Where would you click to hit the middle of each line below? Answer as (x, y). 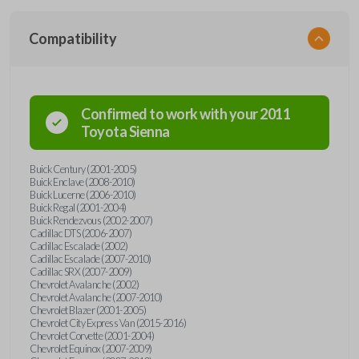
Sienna (149, 131)
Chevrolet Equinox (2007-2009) (91, 348)
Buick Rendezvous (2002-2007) (91, 220)
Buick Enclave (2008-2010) (83, 182)
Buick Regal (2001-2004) (78, 207)
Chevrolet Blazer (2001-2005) (88, 310)
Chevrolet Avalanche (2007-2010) (96, 297)
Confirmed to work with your (170, 113)
